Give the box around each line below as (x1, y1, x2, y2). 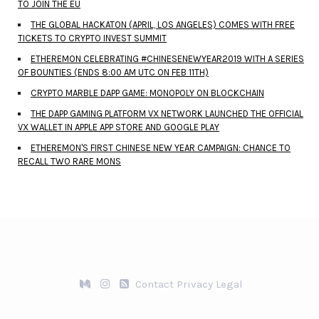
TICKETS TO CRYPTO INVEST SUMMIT (18, 32, 167, 43)
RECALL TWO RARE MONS (18, 155, 121, 167)
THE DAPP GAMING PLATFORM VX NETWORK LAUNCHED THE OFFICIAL (31, 108, 303, 119)
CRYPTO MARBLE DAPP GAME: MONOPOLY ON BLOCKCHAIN (31, 87, 264, 98)
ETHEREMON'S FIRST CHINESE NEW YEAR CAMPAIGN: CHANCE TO (31, 142, 291, 153)
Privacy (177, 277, 213, 291)
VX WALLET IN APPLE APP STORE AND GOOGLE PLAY (18, 121, 219, 132)
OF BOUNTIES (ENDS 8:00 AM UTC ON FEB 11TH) (18, 66, 209, 78)
